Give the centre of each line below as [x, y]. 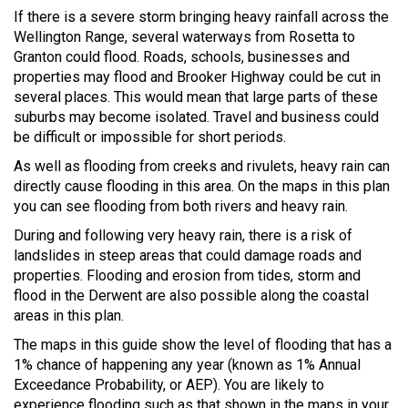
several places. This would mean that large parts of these [196, 97]
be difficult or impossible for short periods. [150, 137]
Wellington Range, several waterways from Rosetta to [184, 36]
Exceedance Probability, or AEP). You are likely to [169, 384]
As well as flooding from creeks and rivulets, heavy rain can [202, 166]
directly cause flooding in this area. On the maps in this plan [202, 186]
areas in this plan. [69, 315]
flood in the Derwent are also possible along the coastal [191, 295]
